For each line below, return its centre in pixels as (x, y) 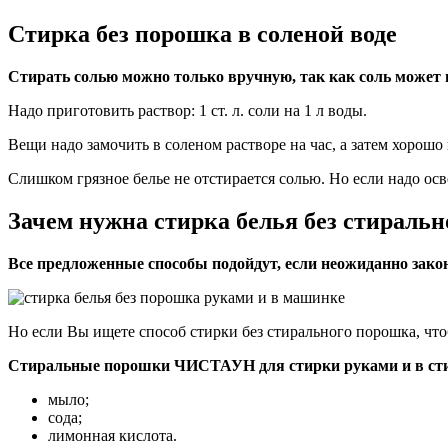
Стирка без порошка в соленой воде (202, 33)
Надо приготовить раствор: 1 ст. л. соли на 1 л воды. (187, 110)
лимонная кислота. (112, 435)
